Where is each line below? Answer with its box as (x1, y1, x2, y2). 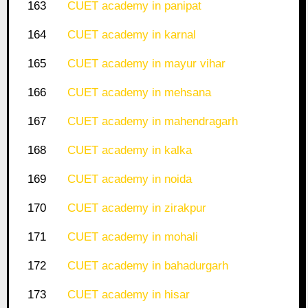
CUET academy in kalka (67, 144, 192, 157)
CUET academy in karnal (67, 28, 196, 42)
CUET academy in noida (67, 173, 192, 186)
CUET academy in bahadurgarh (67, 259, 228, 273)
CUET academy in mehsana (67, 86, 211, 100)
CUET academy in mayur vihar (67, 57, 225, 71)
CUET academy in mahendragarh (67, 115, 238, 129)
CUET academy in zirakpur (67, 201, 206, 215)
